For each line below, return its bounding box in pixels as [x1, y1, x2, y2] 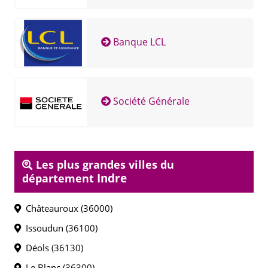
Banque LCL [110, 35, 166, 49]
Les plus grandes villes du [33, 157, 174, 172]
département [22, 171, 97, 185]
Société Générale [110, 95, 190, 108]
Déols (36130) [21, 242, 83, 254]
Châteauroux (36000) [21, 202, 112, 214]
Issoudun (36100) [21, 222, 98, 234]
